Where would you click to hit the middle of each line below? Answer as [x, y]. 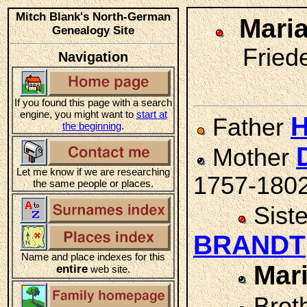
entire [72, 269]
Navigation [93, 57]
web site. [109, 269]
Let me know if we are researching [93, 172]
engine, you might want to [78, 114]
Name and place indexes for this [93, 257]
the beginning [92, 126]
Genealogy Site [93, 30]
